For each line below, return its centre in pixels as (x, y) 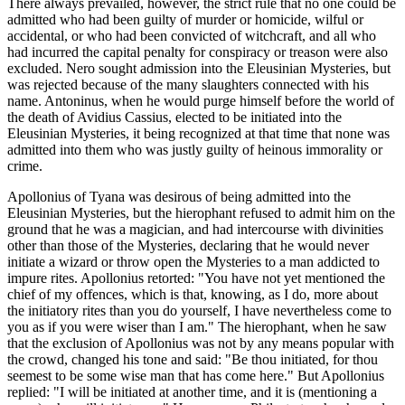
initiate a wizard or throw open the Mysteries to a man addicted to (193, 262)
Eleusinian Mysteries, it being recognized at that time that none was (198, 134)
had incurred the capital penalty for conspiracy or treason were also (198, 52)
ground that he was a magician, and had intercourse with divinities (195, 230)
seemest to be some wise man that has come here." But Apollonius (196, 376)
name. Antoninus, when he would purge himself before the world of (201, 101)
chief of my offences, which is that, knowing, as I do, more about (193, 295)
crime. (25, 166)
